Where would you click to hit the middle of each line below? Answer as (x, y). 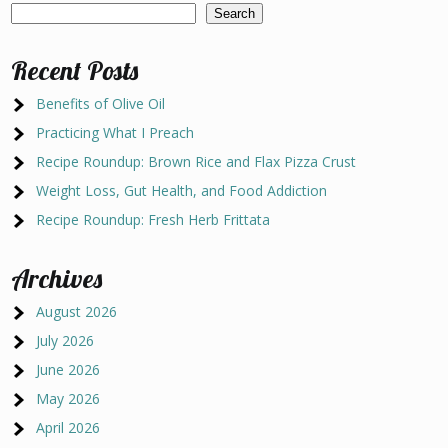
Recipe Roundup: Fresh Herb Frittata (153, 219)
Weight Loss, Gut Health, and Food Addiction (182, 190)
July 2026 (65, 340)
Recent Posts (75, 70)
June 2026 (68, 369)
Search (235, 13)
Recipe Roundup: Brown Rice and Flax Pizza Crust (196, 161)
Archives (57, 278)
